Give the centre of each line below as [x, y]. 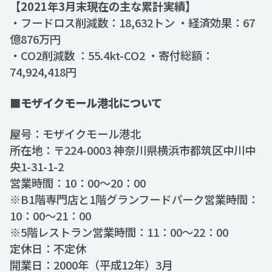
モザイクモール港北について [91, 103]
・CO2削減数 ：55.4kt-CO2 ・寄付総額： [111, 55]
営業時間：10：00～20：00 [78, 183]
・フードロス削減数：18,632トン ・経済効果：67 [132, 22]
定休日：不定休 [48, 248]
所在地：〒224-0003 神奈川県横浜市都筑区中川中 [133, 150]
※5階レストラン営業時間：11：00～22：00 [119, 232]
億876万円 [47, 39]
